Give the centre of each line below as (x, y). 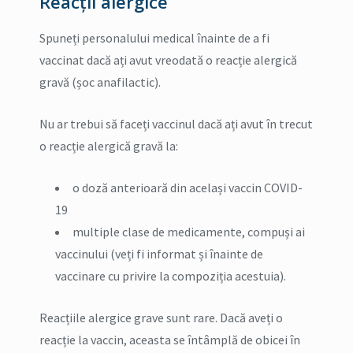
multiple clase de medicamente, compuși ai (189, 231)
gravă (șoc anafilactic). (100, 82)
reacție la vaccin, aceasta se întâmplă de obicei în (170, 339)
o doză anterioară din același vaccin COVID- (188, 187)
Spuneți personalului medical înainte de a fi (154, 37)
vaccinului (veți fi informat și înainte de (159, 253)
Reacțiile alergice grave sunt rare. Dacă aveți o (161, 317)
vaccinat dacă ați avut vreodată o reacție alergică (168, 59)
